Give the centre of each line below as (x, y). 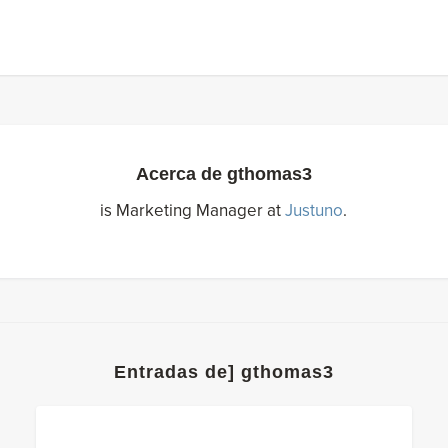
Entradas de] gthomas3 (223, 371)
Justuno (314, 211)
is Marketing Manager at (193, 211)
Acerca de (181, 174)
